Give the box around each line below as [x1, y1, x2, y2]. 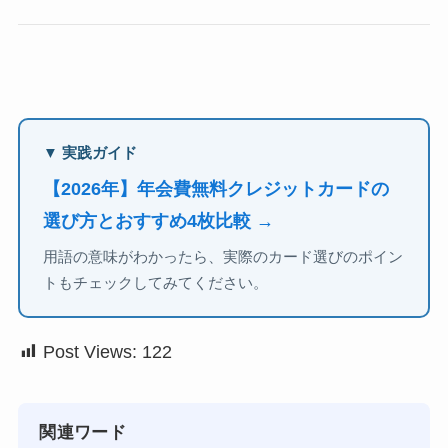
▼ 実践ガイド [43, 144, 138, 161]
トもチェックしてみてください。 [43, 274, 269, 291]
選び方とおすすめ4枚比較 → [43, 211, 275, 232]
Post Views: [42, 341, 137, 362]
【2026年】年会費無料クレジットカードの [43, 179, 390, 200]
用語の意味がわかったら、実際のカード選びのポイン [43, 248, 404, 265]
